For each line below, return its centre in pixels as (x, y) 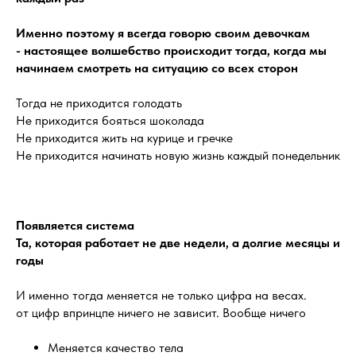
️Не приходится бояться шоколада (110, 120)
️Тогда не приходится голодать (99, 103)
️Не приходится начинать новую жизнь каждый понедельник (178, 155)
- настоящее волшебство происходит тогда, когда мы (171, 50)
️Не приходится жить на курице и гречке (124, 138)
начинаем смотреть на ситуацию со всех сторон (157, 68)
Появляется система (75, 225)
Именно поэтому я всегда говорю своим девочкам (163, 33)
